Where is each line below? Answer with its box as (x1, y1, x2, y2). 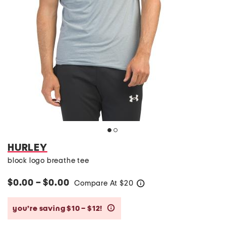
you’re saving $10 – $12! (13, 204, 104, 212)
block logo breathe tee (8, 157, 89, 164)
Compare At (74, 180, 120, 187)
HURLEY (8, 143, 47, 153)
